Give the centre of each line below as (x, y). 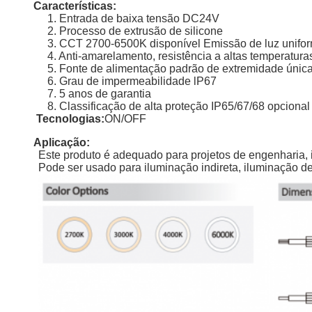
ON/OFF (125, 119)
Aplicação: (62, 142)
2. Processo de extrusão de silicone (135, 31)
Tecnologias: (70, 119)
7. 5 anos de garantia (99, 94)
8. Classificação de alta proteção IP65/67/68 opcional (179, 106)
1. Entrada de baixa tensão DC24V (133, 18)
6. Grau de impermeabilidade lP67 (132, 81)
